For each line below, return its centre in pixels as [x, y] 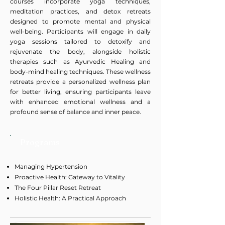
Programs [40, 142]
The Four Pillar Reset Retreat [58, 188]
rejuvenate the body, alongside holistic [80, 51]
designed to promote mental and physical [80, 21]
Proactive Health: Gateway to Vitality [70, 177]
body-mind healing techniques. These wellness [80, 72]
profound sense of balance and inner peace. [76, 112]
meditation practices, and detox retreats [80, 11]
